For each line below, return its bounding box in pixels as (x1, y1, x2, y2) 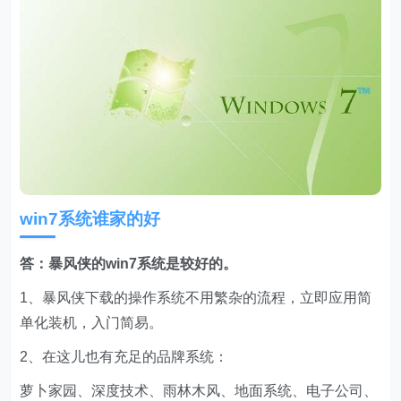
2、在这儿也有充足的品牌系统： (20, 348, 229, 364)
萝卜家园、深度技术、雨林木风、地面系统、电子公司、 (20, 382, 379, 398)
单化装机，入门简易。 (20, 314, 164, 330)
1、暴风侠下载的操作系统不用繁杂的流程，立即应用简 (20, 289, 372, 305)
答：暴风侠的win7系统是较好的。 (20, 255, 238, 271)
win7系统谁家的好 (20, 209, 161, 228)
